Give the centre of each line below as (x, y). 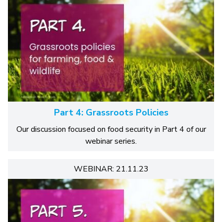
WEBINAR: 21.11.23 (111, 169)
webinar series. (111, 141)
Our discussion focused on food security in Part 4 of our (111, 130)
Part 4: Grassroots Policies (111, 113)
